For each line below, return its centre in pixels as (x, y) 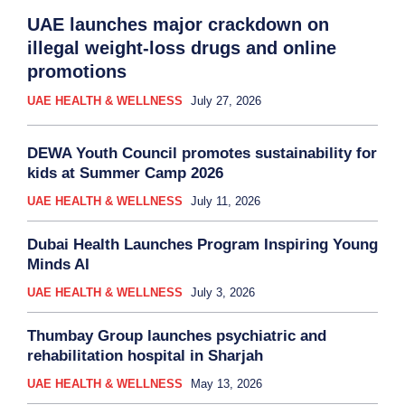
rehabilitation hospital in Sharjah (145, 355)
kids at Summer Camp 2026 (125, 173)
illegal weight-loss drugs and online (182, 47)
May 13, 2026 (226, 383)
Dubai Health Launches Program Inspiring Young (202, 244)
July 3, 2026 (223, 292)
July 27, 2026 (226, 100)
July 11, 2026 (226, 201)
